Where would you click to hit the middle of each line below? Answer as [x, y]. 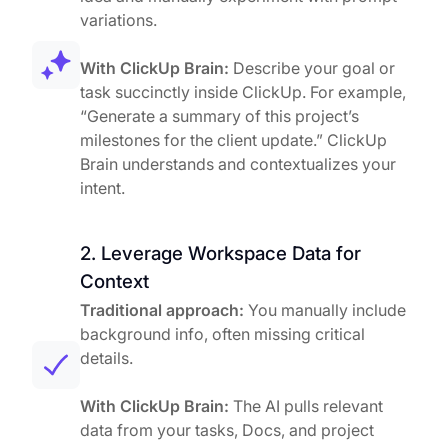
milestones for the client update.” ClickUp [233, 140]
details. [106, 358]
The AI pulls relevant [306, 406]
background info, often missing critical [222, 334]
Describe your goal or [312, 68]
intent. [102, 188]
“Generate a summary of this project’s [219, 116]
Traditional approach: [162, 310]
